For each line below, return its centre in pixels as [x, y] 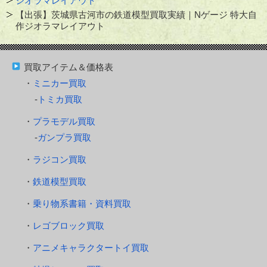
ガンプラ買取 [64, 138]
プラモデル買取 [64, 122]
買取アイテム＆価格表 [69, 67]
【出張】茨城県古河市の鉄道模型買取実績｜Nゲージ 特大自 [136, 15]
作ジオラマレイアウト [60, 26]
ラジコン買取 [60, 160]
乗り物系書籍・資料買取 [82, 204]
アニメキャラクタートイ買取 [91, 248]
